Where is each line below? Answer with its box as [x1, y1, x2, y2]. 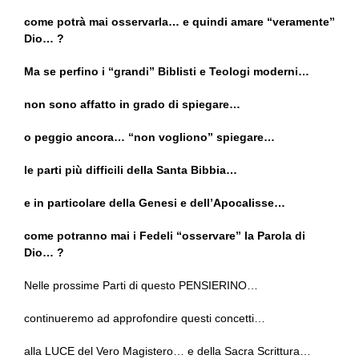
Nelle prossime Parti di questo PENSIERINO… [24, 279, 258, 292]
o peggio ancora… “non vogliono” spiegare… [24, 131, 275, 144]
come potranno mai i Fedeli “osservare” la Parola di [24, 229, 305, 243]
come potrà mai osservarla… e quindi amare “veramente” [24, 15, 335, 29]
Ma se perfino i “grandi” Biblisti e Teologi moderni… [24, 65, 313, 79]
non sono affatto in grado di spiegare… [24, 98, 244, 111]
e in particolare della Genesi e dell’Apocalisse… [24, 196, 285, 210]
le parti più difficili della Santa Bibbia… [24, 163, 237, 177]
